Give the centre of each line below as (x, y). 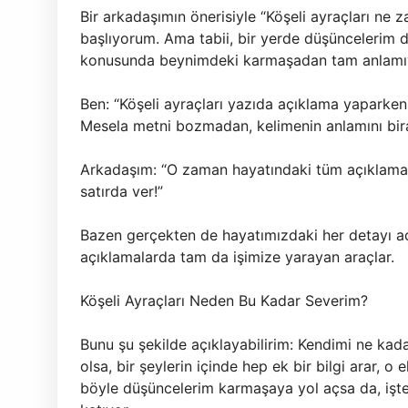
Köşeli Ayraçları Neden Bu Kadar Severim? (224, 301)
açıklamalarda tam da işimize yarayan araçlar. (237, 257)
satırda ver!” (122, 191)
